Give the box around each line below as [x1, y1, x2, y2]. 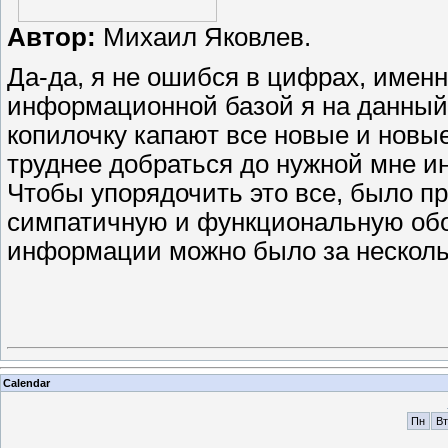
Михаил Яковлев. [103, 23, 311, 52]
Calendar [3, 376, 50, 389]
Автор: [7, 23, 103, 52]
